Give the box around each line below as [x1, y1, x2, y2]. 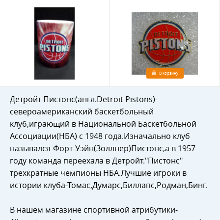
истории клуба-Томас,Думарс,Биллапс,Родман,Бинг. [10, 180, 208, 191]
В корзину [159, 71, 178, 76]
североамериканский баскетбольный [10, 106, 154, 117]
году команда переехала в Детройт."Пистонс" [10, 155, 183, 166]
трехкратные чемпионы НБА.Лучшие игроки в [10, 167, 187, 178]
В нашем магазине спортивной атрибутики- [10, 204, 178, 215]
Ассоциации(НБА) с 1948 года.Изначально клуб [10, 131, 190, 141]
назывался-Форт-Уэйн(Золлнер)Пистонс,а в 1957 [10, 143, 195, 154]
